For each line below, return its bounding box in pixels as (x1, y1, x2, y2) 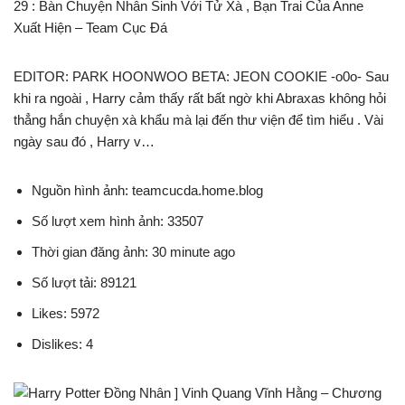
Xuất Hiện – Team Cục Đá (14, 19, 167, 35)
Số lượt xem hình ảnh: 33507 (32, 212, 203, 229)
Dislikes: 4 (32, 335, 93, 352)
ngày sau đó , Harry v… (14, 133, 155, 149)
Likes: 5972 (32, 305, 99, 321)
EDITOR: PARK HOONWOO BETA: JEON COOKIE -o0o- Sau (14, 68, 389, 84)
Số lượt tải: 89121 (32, 274, 137, 290)
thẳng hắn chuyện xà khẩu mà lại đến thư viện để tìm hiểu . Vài (14, 111, 383, 127)
